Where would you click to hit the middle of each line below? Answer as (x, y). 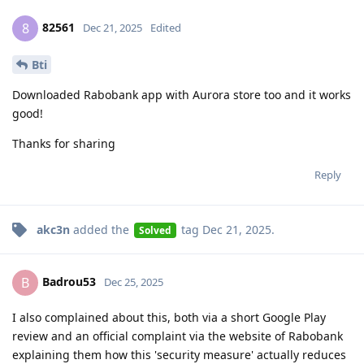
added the (101, 230)
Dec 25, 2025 (134, 282)
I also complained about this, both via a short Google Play (169, 318)
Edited (166, 28)
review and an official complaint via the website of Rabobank (178, 336)
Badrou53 (69, 281)
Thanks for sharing (64, 144)
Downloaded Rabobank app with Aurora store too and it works (182, 95)
